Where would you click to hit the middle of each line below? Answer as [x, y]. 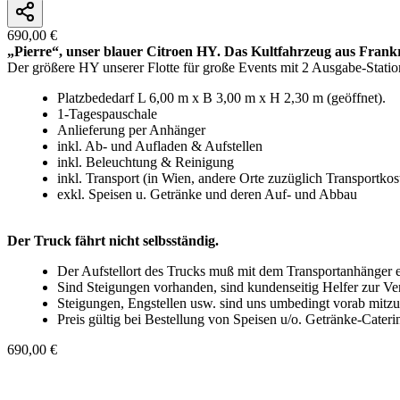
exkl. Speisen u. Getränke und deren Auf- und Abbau [207, 194]
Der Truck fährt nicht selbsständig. [113, 240]
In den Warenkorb [185, 377]
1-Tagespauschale [107, 113]
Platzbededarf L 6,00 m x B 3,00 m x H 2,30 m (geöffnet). [221, 97]
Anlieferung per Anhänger [131, 129]
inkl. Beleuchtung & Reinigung [146, 162]
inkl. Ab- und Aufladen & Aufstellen [160, 146]
